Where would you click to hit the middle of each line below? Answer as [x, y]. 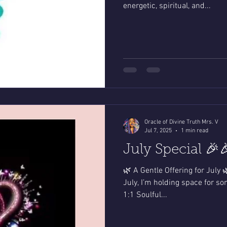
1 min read [195, 130]
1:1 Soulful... [145, 195]
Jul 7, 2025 [158, 130]
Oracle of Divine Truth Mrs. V [181, 122]
